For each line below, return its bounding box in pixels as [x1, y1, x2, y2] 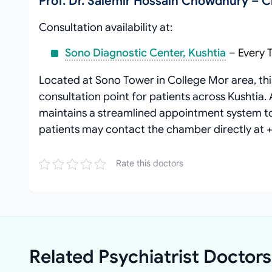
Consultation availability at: [39, 21, 172, 34]
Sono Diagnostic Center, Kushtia [65, 46, 226, 59]
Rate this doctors [116, 158, 183, 169]
